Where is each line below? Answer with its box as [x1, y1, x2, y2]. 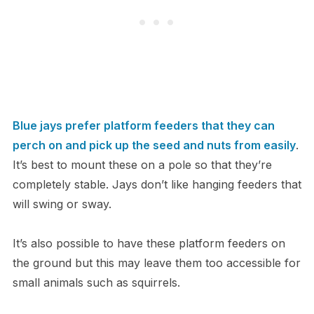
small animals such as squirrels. [12, 275, 180, 290]
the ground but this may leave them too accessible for [12, 256, 301, 271]
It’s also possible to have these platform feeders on [12, 236, 285, 251]
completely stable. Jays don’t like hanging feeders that [12, 177, 301, 192]
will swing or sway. [12, 197, 111, 212]
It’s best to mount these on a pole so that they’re [12, 158, 272, 172]
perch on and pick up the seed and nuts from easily [12, 138, 296, 153]
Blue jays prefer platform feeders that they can [12, 118, 275, 133]
